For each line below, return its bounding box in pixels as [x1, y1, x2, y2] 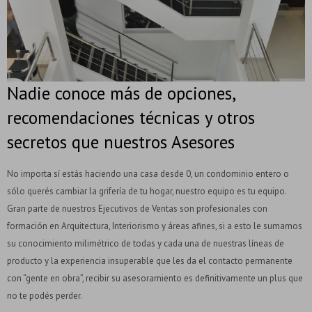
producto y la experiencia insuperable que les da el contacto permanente [7, 254, 292, 267]
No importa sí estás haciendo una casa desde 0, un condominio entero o [7, 167, 289, 180]
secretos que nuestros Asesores [7, 130, 235, 153]
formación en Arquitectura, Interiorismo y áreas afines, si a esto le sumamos [7, 219, 302, 232]
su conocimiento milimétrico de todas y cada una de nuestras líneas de [7, 237, 284, 249]
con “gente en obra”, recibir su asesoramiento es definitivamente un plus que [7, 272, 303, 284]
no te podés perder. [7, 289, 82, 302]
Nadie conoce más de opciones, [7, 81, 235, 104]
